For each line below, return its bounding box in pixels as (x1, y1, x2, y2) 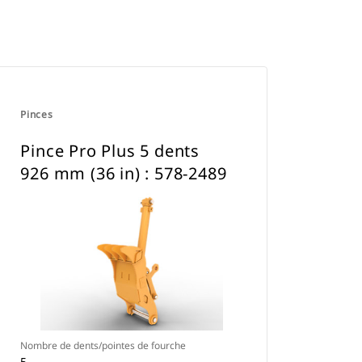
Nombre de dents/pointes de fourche (20, 339, 187, 352)
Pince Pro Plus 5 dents (20, 140, 200, 162)
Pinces (20, 107, 53, 121)
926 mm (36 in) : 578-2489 (20, 162, 227, 184)
